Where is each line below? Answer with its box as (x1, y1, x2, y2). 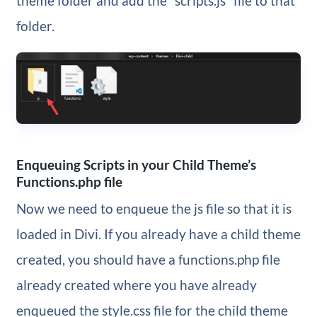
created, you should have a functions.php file (16, 250, 280, 267)
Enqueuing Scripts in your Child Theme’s (16, 156, 256, 173)
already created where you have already (16, 276, 257, 293)
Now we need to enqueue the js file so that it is (16, 200, 292, 217)
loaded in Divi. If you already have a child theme (16, 225, 301, 242)
